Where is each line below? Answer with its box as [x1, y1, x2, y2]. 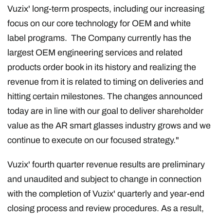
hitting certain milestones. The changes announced [7, 91, 202, 101]
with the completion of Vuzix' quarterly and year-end [7, 188, 204, 199]
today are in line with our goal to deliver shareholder [7, 106, 203, 116]
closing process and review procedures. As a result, [7, 203, 204, 213]
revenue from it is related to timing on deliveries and [7, 76, 203, 87]
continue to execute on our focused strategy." [7, 135, 179, 145]
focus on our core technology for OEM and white [7, 18, 191, 28]
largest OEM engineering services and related [7, 47, 182, 57]
